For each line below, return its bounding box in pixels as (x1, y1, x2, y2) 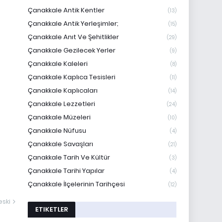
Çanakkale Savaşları (28, 139, 93, 149)
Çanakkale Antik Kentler (28, 5, 105, 15)
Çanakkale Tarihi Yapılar (28, 166, 105, 175)
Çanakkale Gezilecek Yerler (28, 46, 115, 55)
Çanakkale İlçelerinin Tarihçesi (28, 179, 125, 189)
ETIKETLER (35, 205, 68, 214)
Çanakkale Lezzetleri (28, 99, 95, 109)
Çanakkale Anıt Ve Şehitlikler (28, 32, 119, 42)
